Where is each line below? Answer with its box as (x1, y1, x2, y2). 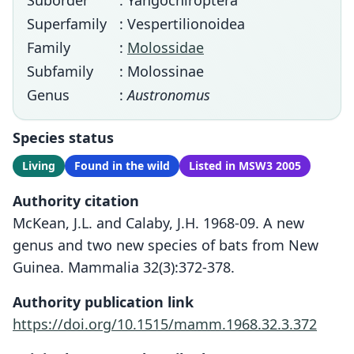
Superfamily (27, 14, 107, 33)
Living (22, 158, 55, 173)
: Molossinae (119, 62, 204, 81)
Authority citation (13, 191, 139, 210)
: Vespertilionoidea (119, 14, 245, 33)
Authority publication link (13, 292, 194, 311)
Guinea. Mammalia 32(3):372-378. (13, 258, 235, 277)
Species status (13, 128, 114, 147)
